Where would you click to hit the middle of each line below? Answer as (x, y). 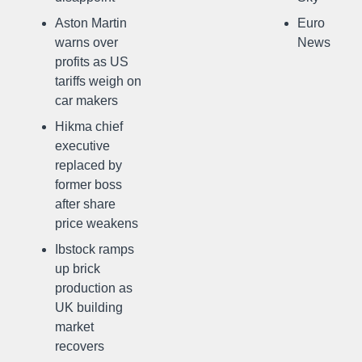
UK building (89, 307)
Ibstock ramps (95, 249)
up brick (78, 268)
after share (85, 204)
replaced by (88, 165)
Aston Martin (91, 23)
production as (94, 288)
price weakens (97, 223)
